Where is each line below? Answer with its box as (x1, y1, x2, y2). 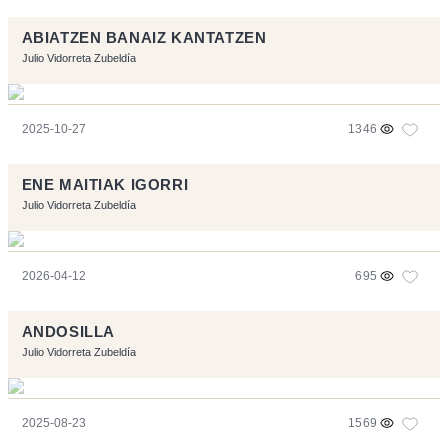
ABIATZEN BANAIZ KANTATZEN (21, 29, 267, 46)
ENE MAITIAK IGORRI (21, 176, 189, 193)
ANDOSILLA (21, 323, 115, 340)
